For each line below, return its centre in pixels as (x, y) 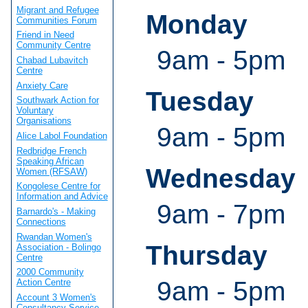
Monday (197, 24)
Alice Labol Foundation (62, 136)
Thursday (207, 255)
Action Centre (43, 283)
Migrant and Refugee (57, 10)
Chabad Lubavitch (52, 60)
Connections (41, 222)
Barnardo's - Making (56, 211)
